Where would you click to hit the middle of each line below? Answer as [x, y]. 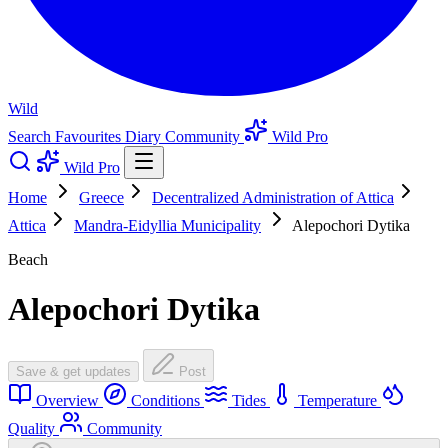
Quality [33, 429]
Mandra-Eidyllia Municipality [167, 226]
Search [31, 137]
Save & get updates [73, 372]
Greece [101, 198]
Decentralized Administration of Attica [273, 198]
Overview [67, 401]
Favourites [90, 137]
